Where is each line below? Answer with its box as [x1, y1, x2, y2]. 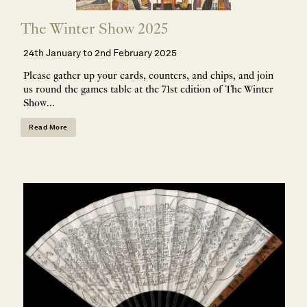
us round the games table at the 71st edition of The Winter [23, 84, 273, 96]
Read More [29, 122, 68, 132]
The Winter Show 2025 [21, 21, 168, 38]
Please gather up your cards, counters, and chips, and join [23, 71, 273, 82]
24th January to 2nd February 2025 [23, 46, 177, 59]
